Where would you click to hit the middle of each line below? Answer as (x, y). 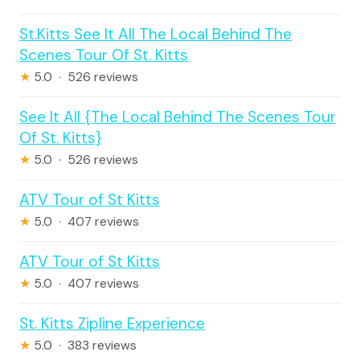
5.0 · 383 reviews (84, 345)
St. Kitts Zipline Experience (112, 323)
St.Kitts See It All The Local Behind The (155, 34)
